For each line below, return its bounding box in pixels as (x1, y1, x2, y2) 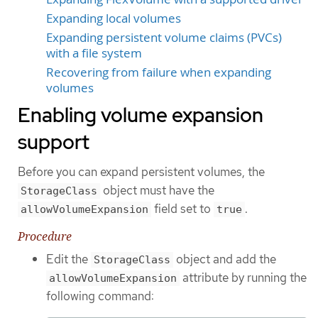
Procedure (18, 228, 72, 244)
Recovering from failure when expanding (46, 64, 271, 80)
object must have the (100, 182, 214, 198)
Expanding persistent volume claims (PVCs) (46, 29, 282, 45)
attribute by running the (180, 269, 307, 285)
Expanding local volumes (46, 10, 181, 26)
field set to (151, 200, 214, 216)
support (18, 128, 89, 155)
